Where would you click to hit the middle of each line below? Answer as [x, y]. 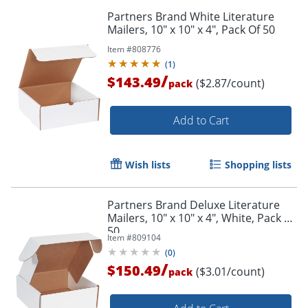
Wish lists [148, 164]
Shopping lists [258, 164]
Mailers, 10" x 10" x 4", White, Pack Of [201, 218]
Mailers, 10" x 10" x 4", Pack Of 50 [191, 29]
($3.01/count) [230, 271]
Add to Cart [201, 120]
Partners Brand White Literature [191, 16]
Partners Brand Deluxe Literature [194, 205]
